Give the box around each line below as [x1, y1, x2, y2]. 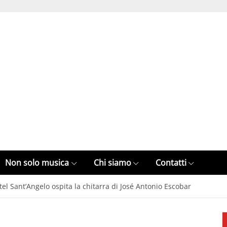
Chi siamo [93, 157, 131, 168]
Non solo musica [5, 157, 69, 168]
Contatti [155, 157, 186, 168]
